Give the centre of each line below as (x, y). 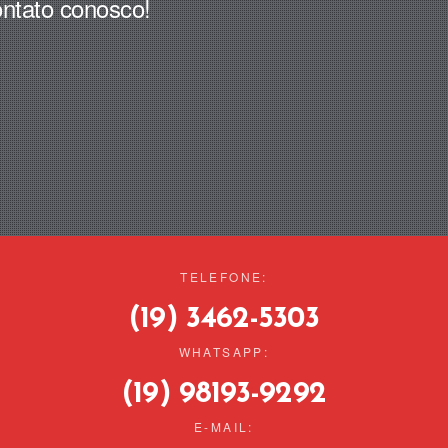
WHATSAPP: (224, 351)
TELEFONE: (224, 276)
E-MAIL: (224, 426)
